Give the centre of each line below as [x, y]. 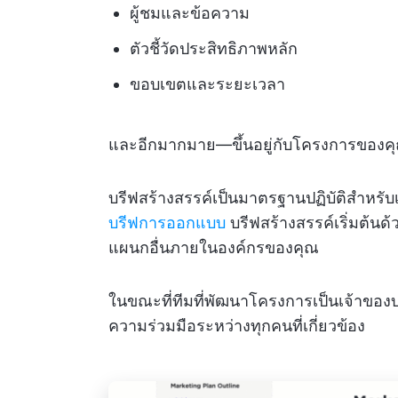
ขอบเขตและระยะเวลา [207, 84]
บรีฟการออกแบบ [167, 222]
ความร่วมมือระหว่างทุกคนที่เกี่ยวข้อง [237, 325]
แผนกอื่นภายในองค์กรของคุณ [214, 247]
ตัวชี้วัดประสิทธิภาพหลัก [214, 48]
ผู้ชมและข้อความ [190, 12]
